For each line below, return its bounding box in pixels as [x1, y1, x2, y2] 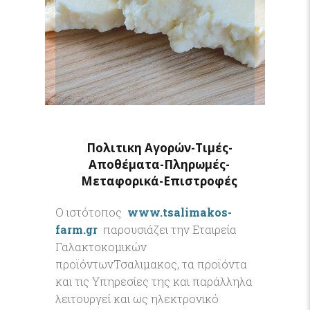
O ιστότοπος [55, 205, 127, 219]
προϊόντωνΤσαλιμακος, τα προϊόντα [55, 257, 247, 271]
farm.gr [55, 222, 98, 237]
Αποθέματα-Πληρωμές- [89, 156, 230, 172]
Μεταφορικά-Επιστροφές [81, 173, 237, 189]
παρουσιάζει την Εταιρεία [100, 222, 237, 237]
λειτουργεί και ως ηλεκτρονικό [55, 291, 219, 306]
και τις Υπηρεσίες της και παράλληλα [55, 274, 253, 289]
